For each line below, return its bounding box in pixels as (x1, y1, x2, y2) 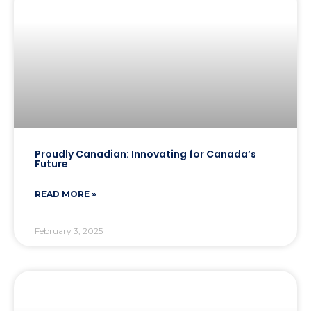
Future (35, 157, 68, 171)
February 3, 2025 (35, 226, 103, 237)
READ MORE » (35, 189, 96, 200)
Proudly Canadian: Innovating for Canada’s (35, 147, 256, 162)
